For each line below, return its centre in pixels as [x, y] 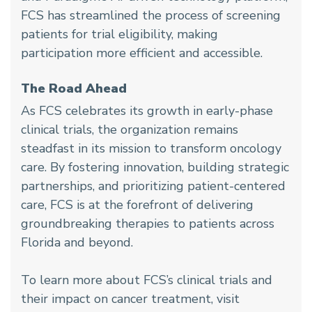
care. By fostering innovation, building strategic [155, 167]
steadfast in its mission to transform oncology [151, 148]
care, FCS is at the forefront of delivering [137, 204]
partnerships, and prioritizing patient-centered [153, 186]
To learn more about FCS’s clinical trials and [147, 280]
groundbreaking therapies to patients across [148, 223]
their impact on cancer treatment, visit [130, 298]
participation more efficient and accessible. [142, 53]
